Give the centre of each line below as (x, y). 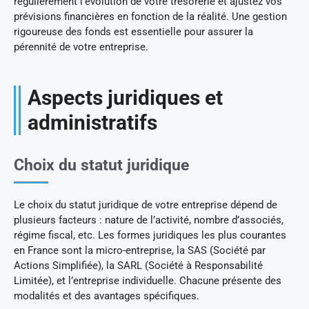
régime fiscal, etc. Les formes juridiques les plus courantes (150, 235)
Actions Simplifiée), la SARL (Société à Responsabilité (138, 265)
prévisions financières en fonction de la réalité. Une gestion (150, 16)
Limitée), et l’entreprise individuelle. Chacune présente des (148, 280)
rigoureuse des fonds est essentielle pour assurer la (133, 31)
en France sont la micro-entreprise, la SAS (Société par (140, 250)
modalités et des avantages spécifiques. (107, 296)
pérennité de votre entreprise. (81, 47)
